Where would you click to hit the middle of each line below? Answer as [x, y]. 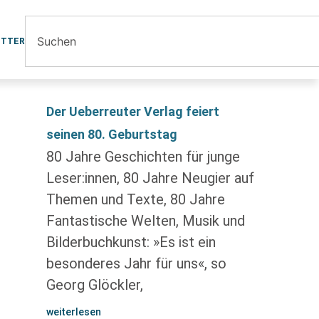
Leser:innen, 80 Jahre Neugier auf [150, 178]
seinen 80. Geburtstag [111, 134]
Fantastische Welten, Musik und [145, 221]
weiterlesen [73, 312]
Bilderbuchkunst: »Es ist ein [131, 242]
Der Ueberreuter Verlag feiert [132, 111]
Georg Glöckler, [94, 285]
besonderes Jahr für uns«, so [136, 263]
